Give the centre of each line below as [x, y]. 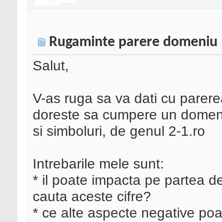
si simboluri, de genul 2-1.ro [119, 131]
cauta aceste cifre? [92, 196]
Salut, [51, 66]
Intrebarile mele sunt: [98, 164]
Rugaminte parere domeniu [133, 43]
